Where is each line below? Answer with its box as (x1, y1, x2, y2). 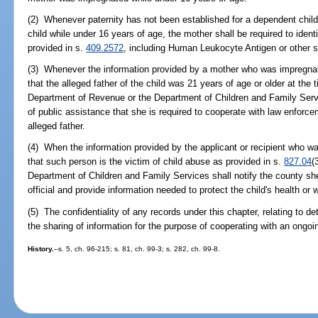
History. (28, 244, 55, 253)
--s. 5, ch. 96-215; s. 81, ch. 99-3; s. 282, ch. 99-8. (54, 244, 221, 253)
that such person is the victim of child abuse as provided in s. (28, 156, 285, 168)
